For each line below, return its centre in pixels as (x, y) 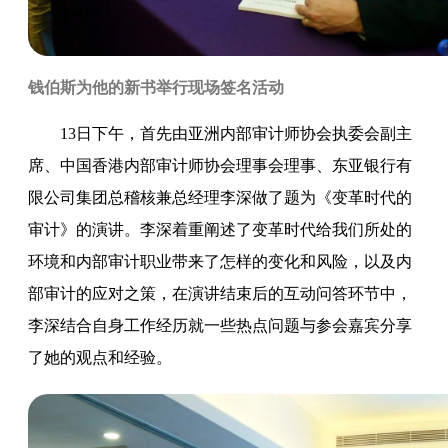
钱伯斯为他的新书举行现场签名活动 (156, 87)
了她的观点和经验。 (100, 357)
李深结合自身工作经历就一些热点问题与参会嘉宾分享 (220, 325)
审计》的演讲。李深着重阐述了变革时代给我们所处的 (220, 229)
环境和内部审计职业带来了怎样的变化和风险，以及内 (220, 261)
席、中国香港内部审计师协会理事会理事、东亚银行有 (220, 165)
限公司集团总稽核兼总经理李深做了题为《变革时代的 (220, 197)
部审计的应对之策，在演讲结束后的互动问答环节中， (220, 293)
